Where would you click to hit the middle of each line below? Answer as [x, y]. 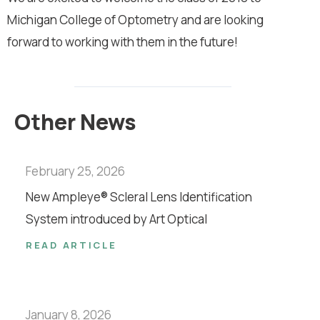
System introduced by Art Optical [116, 219]
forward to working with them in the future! [122, 42]
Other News [75, 121]
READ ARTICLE [71, 245]
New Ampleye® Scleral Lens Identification [139, 196]
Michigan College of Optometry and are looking [135, 20]
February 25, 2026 [75, 171]
